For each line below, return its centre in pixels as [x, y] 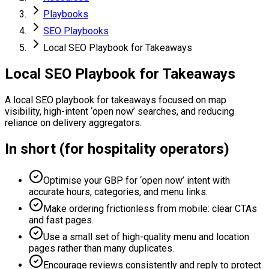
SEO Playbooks [76, 31]
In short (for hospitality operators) [117, 149]
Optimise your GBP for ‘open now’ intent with [137, 180]
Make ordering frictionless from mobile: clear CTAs [150, 208]
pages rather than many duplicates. [101, 248]
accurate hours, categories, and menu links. [118, 192]
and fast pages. [61, 220]
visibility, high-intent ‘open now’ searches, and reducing [119, 111]
